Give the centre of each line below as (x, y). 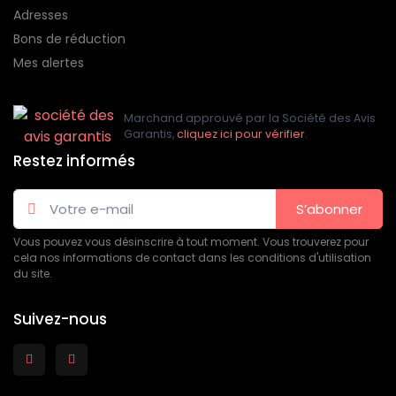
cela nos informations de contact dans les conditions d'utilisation (192, 257)
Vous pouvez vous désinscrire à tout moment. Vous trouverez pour (191, 241)
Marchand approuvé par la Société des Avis (250, 118)
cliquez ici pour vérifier (241, 134)
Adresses (41, 15)
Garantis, (150, 134)
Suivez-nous (60, 319)
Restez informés (74, 161)
